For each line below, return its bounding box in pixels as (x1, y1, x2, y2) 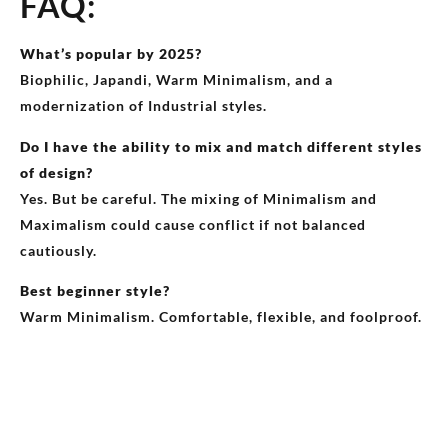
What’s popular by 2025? (20, 45, 202, 63)
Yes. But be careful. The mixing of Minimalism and (20, 189, 377, 207)
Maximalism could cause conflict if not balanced (20, 215, 366, 233)
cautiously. (20, 241, 97, 259)
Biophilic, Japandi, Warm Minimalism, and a (20, 71, 333, 89)
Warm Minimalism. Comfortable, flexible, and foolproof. (20, 308, 422, 326)
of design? (20, 163, 93, 181)
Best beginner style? (20, 282, 170, 300)
